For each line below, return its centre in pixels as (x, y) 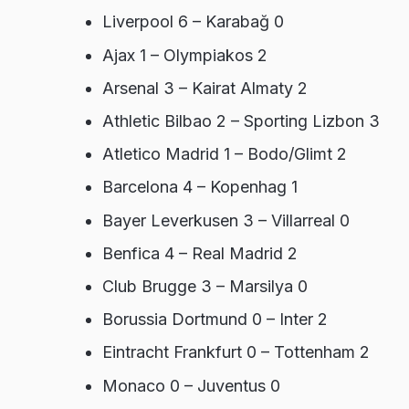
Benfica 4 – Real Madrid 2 (200, 253)
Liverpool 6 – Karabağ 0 (193, 22)
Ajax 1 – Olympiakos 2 (185, 55)
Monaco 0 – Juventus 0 (191, 385)
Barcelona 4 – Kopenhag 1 (200, 187)
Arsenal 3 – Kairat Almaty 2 (205, 88)
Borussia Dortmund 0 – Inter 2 (215, 320)
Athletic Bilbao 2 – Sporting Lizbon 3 (241, 121)
